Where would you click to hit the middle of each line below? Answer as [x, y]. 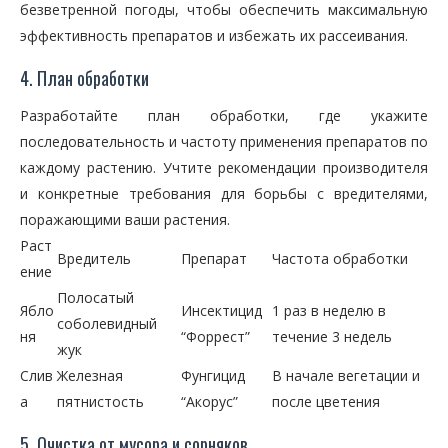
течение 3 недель [332, 336]
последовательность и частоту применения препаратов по [224, 141]
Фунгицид [213, 375]
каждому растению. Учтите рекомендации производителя [224, 167]
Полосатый [95, 297]
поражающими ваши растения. [125, 219]
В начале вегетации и [346, 375]
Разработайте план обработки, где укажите [224, 115]
